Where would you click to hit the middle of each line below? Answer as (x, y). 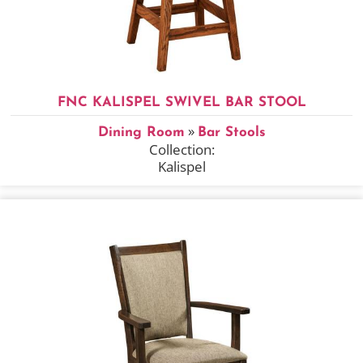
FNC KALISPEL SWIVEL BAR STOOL (181, 102)
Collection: (181, 149)
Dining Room (141, 132)
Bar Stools (231, 132)
